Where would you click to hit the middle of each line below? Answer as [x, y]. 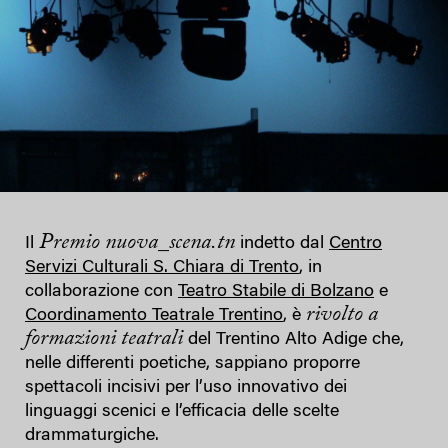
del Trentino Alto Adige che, [293, 339]
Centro [355, 243]
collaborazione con [101, 291]
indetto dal [282, 243]
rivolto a [342, 314]
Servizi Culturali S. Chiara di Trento [162, 267]
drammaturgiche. [92, 435]
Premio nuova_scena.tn [134, 242]
